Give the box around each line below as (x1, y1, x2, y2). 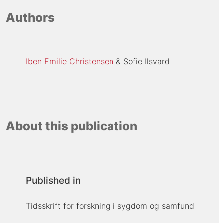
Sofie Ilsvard (123, 56, 170, 66)
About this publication (5, 119, 137, 134)
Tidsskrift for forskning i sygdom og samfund (25, 200, 194, 211)
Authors (5, 10, 55, 25)
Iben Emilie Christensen (25, 56, 113, 66)
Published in (25, 174, 81, 186)
